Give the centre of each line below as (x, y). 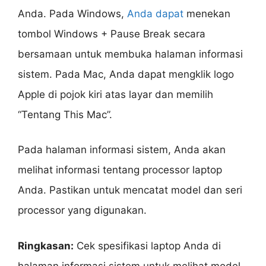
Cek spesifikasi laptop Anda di (147, 246)
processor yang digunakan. (82, 210)
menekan (207, 13)
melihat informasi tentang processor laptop (120, 170)
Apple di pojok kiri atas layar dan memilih (115, 94)
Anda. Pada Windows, (72, 13)
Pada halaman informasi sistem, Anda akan (122, 150)
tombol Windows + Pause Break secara (112, 34)
